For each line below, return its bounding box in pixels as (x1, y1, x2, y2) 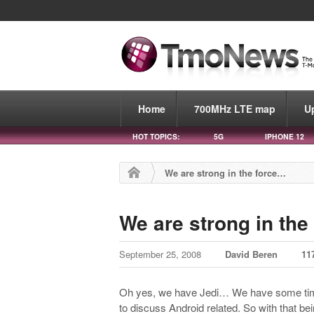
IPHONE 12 (265, 130, 304, 142)
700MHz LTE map (194, 101, 275, 116)
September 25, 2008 (119, 247, 205, 261)
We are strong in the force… (165, 165, 287, 179)
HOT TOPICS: (132, 130, 179, 142)
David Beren (225, 247, 278, 261)
